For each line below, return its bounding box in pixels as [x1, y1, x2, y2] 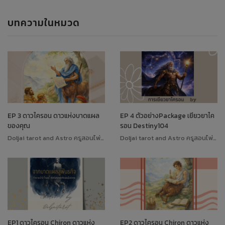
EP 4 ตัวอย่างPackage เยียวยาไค [120, 110, 214, 121]
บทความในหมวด [8, 15, 80, 30]
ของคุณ [8, 121, 30, 131]
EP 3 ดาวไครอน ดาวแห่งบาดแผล [8, 110, 99, 121]
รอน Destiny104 [120, 121, 168, 131]
